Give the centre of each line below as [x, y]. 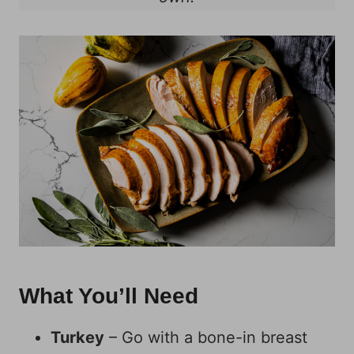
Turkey [77, 337]
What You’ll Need [109, 296]
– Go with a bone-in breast [206, 337]
